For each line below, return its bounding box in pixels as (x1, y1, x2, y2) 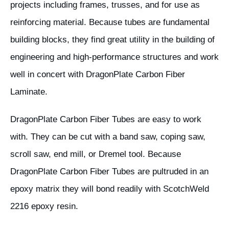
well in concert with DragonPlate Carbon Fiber (10, 70, 185, 79)
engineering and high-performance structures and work (10, 52, 219, 62)
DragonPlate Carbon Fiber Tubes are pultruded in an (10, 167, 209, 176)
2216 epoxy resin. (10, 201, 78, 211)
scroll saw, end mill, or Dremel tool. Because (10, 149, 181, 159)
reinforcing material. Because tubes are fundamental (10, 17, 210, 27)
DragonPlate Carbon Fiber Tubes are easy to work (10, 114, 201, 124)
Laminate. (10, 87, 48, 97)
